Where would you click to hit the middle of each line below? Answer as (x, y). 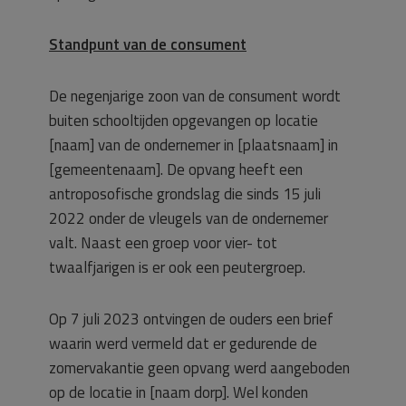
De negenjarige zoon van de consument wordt (195, 96)
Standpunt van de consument (148, 44)
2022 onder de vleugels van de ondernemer (188, 218)
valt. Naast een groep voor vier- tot (163, 243)
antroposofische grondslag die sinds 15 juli (185, 194)
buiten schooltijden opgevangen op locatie (184, 121)
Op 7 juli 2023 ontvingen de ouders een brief (191, 319)
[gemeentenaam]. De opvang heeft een (176, 169)
